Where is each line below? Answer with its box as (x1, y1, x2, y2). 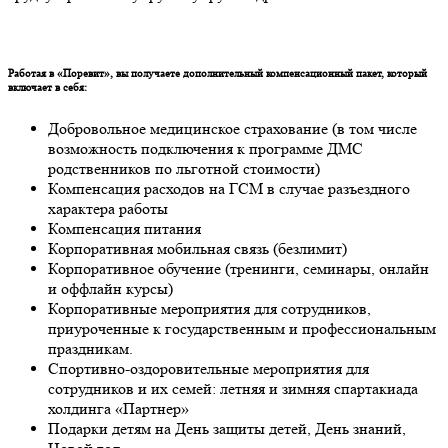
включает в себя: (8, 80, 87, 95)
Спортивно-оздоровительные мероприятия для (48, 359, 369, 379)
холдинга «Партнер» (48, 399, 189, 419)
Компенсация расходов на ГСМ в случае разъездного (48, 179, 410, 199)
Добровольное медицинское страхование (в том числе (48, 119, 417, 139)
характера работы (48, 199, 168, 219)
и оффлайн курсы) (48, 279, 173, 299)
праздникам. (48, 339, 133, 359)
